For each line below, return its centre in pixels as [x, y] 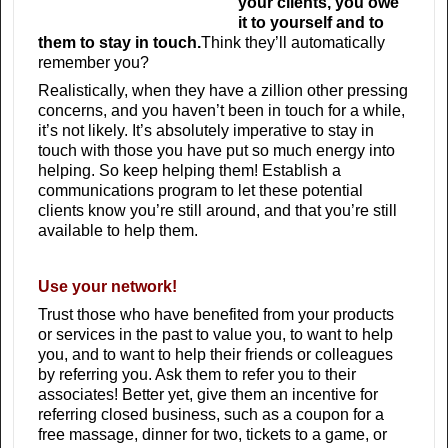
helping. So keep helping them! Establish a [189, 171]
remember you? [93, 63]
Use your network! [107, 287]
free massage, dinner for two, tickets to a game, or [212, 435]
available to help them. [118, 231]
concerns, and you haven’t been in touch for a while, [221, 111]
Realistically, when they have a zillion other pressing [223, 91]
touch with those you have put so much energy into [216, 151]
